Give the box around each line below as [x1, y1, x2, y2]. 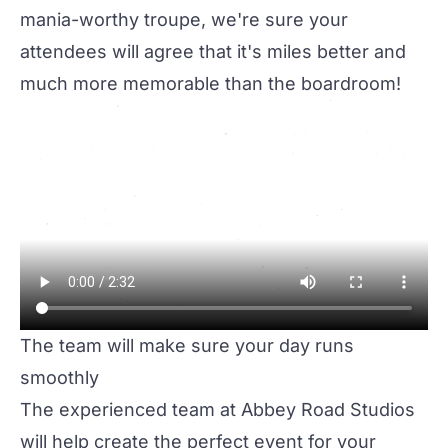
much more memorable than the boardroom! [20, 73, 401, 94]
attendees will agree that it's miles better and [20, 41, 406, 62]
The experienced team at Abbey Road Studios [20, 398, 415, 420]
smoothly [20, 366, 99, 388]
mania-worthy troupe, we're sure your [20, 9, 348, 30]
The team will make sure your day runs [20, 334, 354, 356]
